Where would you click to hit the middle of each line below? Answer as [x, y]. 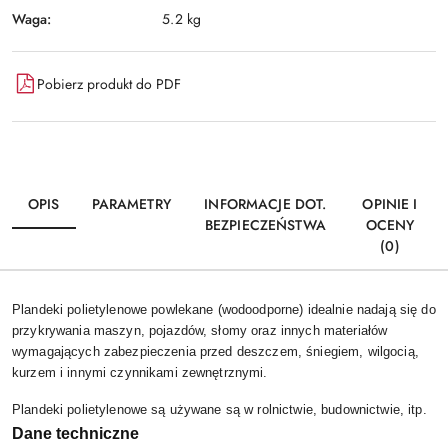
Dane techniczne [75, 434]
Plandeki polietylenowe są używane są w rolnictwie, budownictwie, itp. [219, 410]
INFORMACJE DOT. [265, 204]
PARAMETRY [131, 204]
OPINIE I [390, 204]
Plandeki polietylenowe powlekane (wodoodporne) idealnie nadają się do [224, 310]
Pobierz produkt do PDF [109, 83]
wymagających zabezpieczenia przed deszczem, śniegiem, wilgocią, [215, 352]
